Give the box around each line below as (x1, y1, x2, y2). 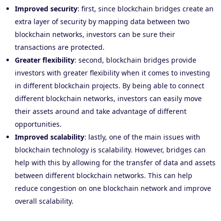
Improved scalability (15, 132, 84, 142)
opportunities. (15, 119, 62, 129)
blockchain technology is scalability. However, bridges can (15, 145, 206, 155)
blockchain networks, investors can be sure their (15, 30, 175, 39)
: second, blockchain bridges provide (74, 55, 196, 65)
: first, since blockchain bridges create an (77, 4, 214, 14)
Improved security (15, 4, 77, 14)
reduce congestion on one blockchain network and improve (15, 184, 211, 193)
